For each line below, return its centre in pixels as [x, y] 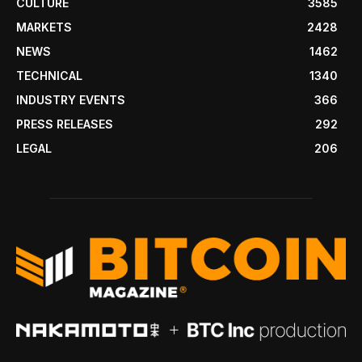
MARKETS [44, 27]
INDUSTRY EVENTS [71, 99]
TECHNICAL [49, 75]
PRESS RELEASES [65, 124]
